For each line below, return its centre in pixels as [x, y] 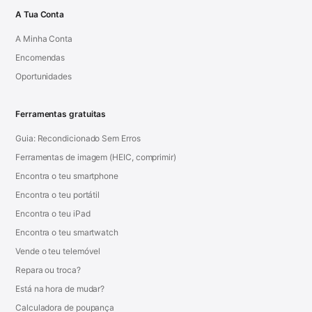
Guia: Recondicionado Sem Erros [78, 139]
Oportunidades [44, 77]
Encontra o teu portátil [58, 195]
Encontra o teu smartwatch [67, 233]
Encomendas [40, 58]
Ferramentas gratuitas [61, 114]
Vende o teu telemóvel [58, 251]
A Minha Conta [44, 39]
